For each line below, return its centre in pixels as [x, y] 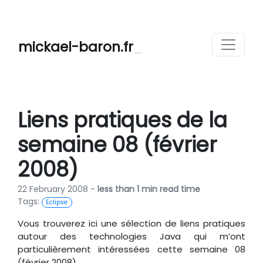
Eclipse [57, 202]
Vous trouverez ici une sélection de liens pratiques [131, 223]
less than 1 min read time [149, 189]
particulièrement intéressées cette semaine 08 [131, 249]
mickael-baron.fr [76, 47]
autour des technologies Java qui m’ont [131, 236]
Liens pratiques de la [122, 120]
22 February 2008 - [58, 189]
